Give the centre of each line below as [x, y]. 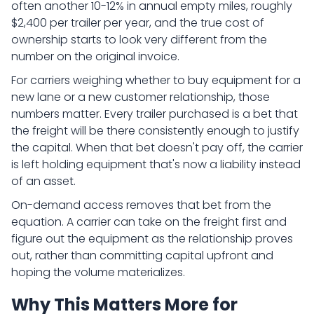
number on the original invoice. [95, 56]
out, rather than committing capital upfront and [142, 255]
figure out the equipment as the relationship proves [152, 239]
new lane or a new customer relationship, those [141, 97]
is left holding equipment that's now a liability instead [156, 164]
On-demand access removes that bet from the [141, 205]
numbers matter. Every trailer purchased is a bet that [155, 114]
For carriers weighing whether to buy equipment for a [156, 80]
